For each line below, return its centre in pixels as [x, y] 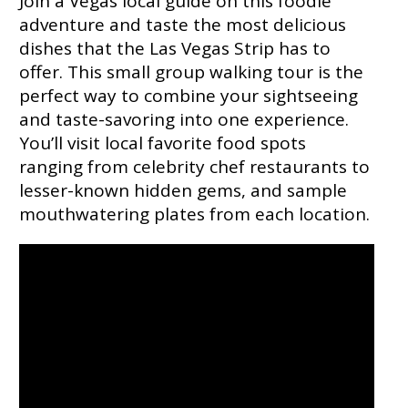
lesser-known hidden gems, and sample [183, 190]
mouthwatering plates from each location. [194, 214]
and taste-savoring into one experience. [184, 119]
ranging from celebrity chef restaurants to [194, 166]
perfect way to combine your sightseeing [188, 95]
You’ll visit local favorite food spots [162, 143]
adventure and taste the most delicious [182, 24]
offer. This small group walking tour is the [191, 71]
